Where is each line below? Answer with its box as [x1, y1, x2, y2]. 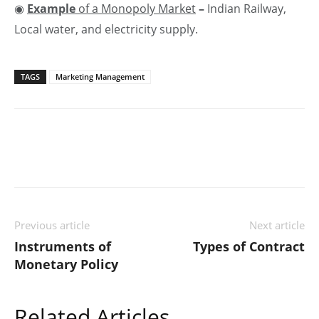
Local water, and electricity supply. [14, 21, 198, 37]
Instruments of [14, 237, 111, 255]
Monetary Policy [14, 255, 118, 273]
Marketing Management [56, 70, 145, 82]
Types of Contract [193, 237, 305, 255]
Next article [249, 217, 305, 232]
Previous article [14, 217, 90, 232]
